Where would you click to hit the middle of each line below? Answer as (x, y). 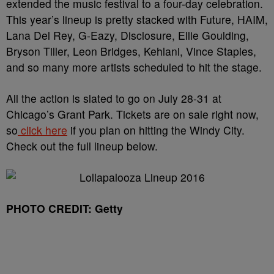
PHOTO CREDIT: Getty (65, 208)
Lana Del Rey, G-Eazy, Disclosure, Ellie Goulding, (128, 35)
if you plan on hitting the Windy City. (156, 130)
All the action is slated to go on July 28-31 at (114, 98)
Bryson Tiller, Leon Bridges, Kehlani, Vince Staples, (131, 51)
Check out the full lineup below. (82, 146)
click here (43, 130)
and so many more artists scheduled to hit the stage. (134, 67)
